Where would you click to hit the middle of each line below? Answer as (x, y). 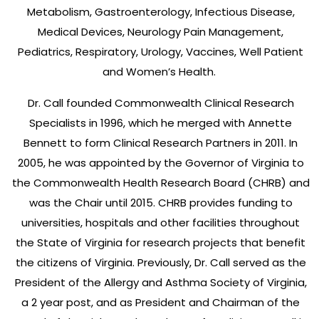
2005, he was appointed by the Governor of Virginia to (161, 162)
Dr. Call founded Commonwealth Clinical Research (161, 103)
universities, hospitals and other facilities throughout (161, 222)
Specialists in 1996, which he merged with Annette (161, 122)
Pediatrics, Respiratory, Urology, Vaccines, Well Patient (161, 51)
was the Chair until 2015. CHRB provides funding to (161, 202)
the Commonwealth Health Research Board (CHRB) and (161, 182)
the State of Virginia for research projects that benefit (161, 242)
